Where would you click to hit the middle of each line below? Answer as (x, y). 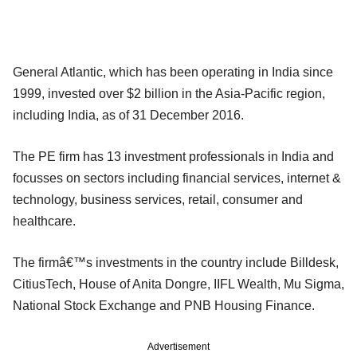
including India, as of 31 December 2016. (128, 115)
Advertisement (178, 346)
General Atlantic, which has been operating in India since (173, 72)
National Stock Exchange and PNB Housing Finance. (164, 305)
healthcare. (44, 221)
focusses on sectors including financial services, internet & (177, 178)
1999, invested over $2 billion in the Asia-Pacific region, (169, 93)
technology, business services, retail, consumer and (158, 199)
